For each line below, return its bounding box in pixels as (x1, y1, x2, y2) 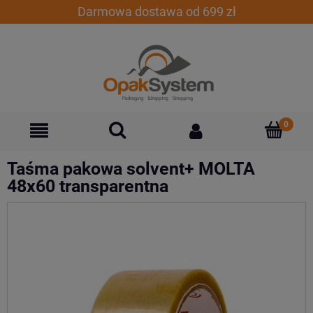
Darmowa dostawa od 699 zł (77, 4, 236, 19)
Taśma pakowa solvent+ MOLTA (7, 158, 255, 179)
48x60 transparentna (7, 175, 168, 196)
